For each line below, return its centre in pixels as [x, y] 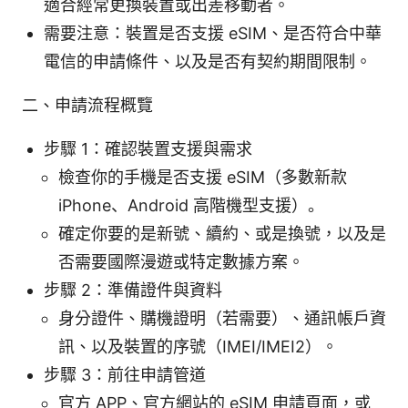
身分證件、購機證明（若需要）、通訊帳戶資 [222, 319]
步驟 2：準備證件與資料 [133, 291]
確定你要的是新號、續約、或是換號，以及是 [222, 234]
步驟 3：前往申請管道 [125, 375]
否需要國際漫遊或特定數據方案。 [181, 262]
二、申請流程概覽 [87, 106]
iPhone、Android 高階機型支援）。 [191, 206]
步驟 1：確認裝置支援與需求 [148, 149]
